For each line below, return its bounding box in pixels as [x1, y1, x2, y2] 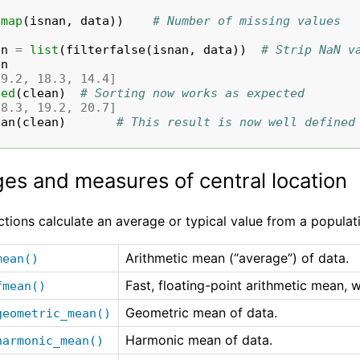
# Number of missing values [153, 13, 342, 28]
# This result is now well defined [117, 114, 356, 129]
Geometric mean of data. [125, 305, 277, 321]
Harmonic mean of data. [125, 332, 272, 349]
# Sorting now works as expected [80, 85, 305, 100]
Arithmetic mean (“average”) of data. [125, 250, 349, 267]
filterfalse [66, 42, 146, 57]
